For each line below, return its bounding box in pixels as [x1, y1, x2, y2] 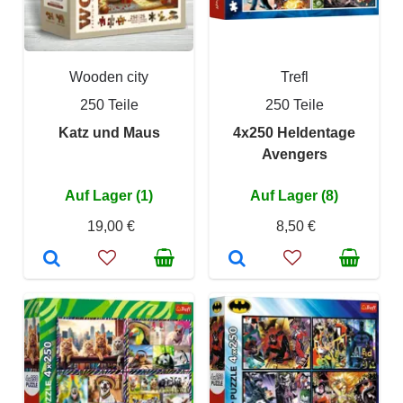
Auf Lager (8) [250, 188, 338, 203]
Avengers [261, 147, 327, 162]
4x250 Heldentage [233, 125, 355, 140]
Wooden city [69, 69, 148, 85]
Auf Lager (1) [65, 188, 153, 203]
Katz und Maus [58, 125, 160, 140]
